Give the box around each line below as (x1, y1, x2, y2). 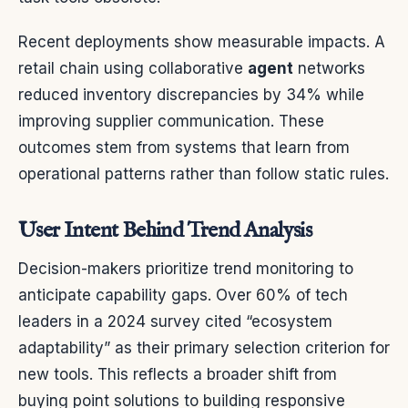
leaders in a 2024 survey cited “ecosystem (18, 311, 332, 331)
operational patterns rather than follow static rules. (18, 164, 389, 183)
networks (293, 58, 365, 77)
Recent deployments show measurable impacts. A (18, 32, 385, 51)
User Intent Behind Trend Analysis (18, 216, 312, 245)
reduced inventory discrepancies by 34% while (18, 85, 364, 104)
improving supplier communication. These (18, 111, 324, 130)
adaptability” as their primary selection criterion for (18, 338, 390, 357)
